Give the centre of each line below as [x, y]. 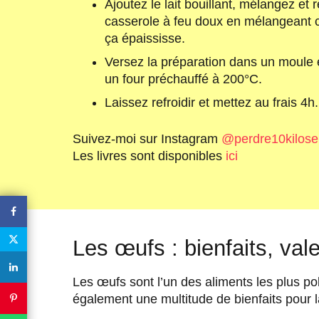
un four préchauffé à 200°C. [183, 79]
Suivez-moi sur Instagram [147, 138]
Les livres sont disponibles [149, 156]
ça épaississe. [145, 38]
